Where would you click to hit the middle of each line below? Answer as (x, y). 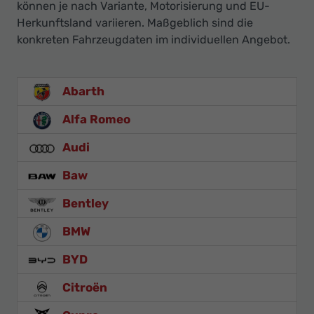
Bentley (84, 204)
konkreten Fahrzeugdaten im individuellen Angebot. (153, 40)
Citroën (83, 288)
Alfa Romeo (95, 120)
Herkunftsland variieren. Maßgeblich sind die (135, 23)
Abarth (82, 91)
